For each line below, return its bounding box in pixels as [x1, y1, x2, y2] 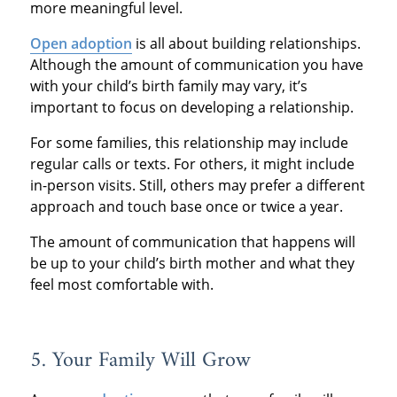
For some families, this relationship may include [29, 132, 348, 152]
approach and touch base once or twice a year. [29, 196, 343, 216]
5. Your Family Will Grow [29, 341, 251, 379]
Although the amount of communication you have [29, 54, 363, 74]
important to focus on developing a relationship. [29, 97, 354, 117]
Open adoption [29, 33, 132, 53]
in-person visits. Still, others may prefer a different [29, 175, 365, 195]
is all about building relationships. [131, 33, 361, 53]
